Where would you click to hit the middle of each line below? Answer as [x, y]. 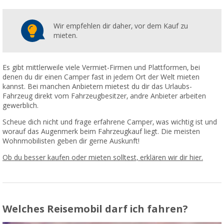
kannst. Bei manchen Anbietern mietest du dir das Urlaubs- [97, 87]
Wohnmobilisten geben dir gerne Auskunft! [71, 141]
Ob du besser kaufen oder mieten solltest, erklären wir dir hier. [103, 158]
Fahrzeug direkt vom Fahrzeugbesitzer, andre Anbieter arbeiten [104, 96]
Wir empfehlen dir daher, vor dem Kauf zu [121, 26]
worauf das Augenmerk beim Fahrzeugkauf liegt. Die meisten [101, 132]
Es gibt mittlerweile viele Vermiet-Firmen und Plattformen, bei [101, 68]
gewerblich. [20, 106]
